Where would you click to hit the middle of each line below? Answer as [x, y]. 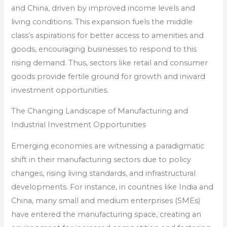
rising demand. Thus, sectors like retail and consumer [110, 63]
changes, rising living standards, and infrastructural [104, 173]
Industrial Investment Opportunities [79, 125]
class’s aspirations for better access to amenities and [108, 35]
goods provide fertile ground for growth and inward [108, 76]
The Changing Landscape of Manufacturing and [100, 111]
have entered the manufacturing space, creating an [106, 214]
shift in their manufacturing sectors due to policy [101, 159]
